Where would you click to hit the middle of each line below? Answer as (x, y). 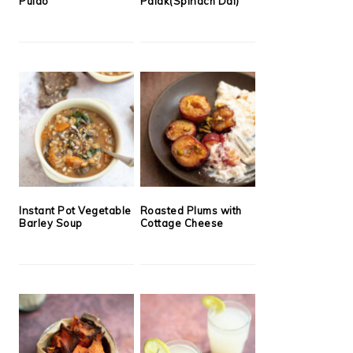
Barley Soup (51, 223)
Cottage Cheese (182, 223)
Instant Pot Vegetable (75, 211)
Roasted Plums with (191, 211)
